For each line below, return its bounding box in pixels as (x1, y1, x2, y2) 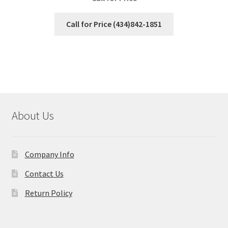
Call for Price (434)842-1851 (66, 19, 162, 30)
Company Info (24, 149, 74, 159)
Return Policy (24, 187, 72, 198)
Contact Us (24, 168, 64, 179)
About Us (11, 108, 54, 123)
